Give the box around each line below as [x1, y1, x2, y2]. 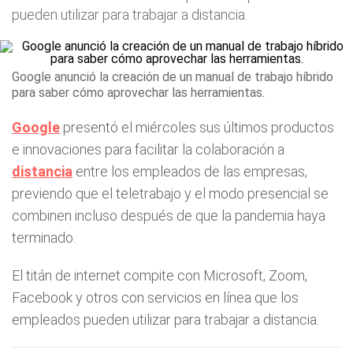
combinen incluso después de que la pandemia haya [12, 207, 325, 224]
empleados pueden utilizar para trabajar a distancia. [12, 311, 319, 328]
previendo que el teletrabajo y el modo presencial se [12, 185, 329, 202]
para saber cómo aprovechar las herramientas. [12, 85, 265, 100]
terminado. [12, 229, 76, 246]
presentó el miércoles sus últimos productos [60, 119, 334, 136]
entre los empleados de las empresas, [72, 163, 307, 180]
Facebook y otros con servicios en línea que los [12, 289, 299, 306]
